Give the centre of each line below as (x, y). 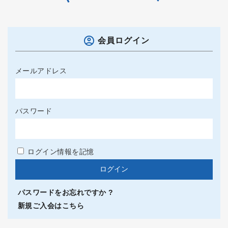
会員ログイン (123, 41)
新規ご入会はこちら (51, 206)
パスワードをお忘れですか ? (65, 193)
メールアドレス (41, 70)
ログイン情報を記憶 (60, 152)
